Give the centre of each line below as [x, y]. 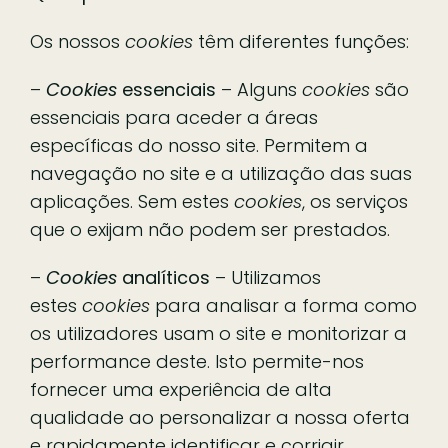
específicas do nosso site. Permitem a [199, 145]
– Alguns [259, 89]
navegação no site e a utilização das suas [221, 173]
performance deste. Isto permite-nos [197, 361]
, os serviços [355, 201]
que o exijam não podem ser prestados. [210, 229]
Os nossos [77, 41]
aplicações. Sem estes [132, 201]
